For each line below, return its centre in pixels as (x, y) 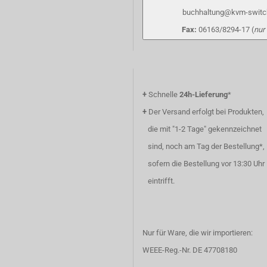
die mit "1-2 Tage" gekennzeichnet (202, 129)
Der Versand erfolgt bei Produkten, (205, 112)
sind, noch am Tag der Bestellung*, (204, 146)
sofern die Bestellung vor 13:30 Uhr (204, 164)
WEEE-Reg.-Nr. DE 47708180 (190, 250)
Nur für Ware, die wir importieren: (198, 233)
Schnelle (163, 94)
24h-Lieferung (204, 94)
